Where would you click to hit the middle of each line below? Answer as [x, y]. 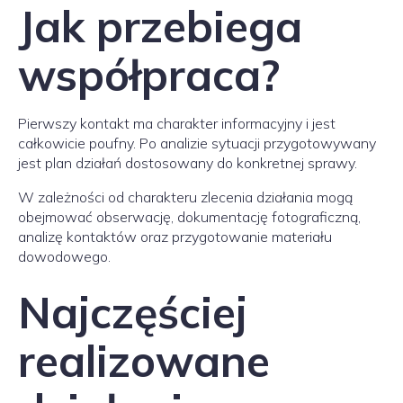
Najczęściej [133, 312]
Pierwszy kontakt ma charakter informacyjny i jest [177, 123]
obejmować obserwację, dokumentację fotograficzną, [189, 217]
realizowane [144, 361]
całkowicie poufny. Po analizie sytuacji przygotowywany [197, 143]
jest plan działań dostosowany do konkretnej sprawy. [188, 163]
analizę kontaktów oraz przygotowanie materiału [175, 237]
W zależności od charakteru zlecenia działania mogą [185, 197]
